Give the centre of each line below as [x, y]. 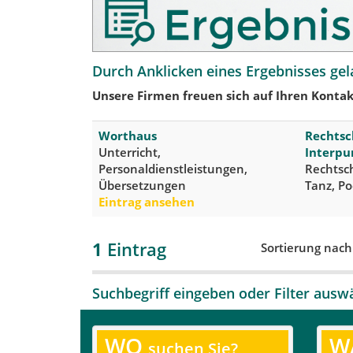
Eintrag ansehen [147, 201]
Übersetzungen [142, 185]
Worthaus [128, 135]
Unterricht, [130, 152]
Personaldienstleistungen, [173, 168]
